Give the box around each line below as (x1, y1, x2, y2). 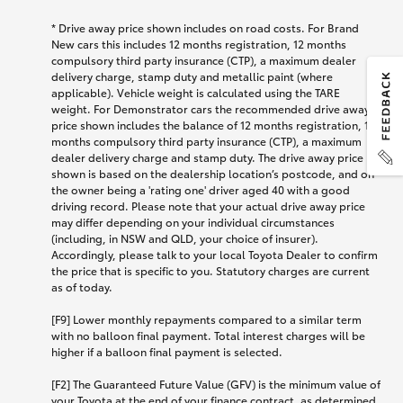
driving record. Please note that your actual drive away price (51, 198, 365, 214)
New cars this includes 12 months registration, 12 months (51, 36, 346, 52)
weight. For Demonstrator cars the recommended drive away (51, 101, 370, 117)
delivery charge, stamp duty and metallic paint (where (51, 68, 333, 85)
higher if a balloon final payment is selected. (51, 344, 282, 360)
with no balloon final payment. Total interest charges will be (51, 327, 365, 344)
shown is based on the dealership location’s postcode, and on (51, 166, 374, 182)
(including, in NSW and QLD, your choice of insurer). (51, 230, 318, 246)
